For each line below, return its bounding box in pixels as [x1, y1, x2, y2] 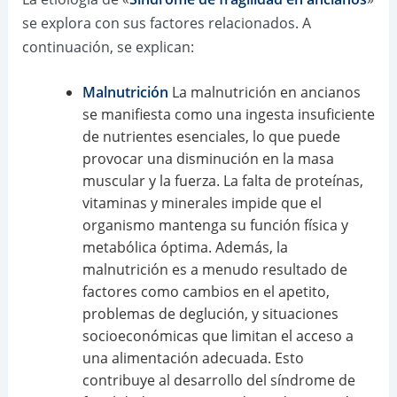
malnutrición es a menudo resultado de [82, 260, 347, 280]
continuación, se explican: [21, 36, 194, 57]
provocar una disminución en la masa [82, 149, 334, 169]
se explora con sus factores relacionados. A [21, 12, 311, 33]
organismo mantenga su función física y [82, 215, 348, 236]
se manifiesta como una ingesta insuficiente [82, 105, 375, 125]
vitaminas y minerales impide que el [82, 193, 322, 214]
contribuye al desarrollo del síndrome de [82, 370, 355, 391]
